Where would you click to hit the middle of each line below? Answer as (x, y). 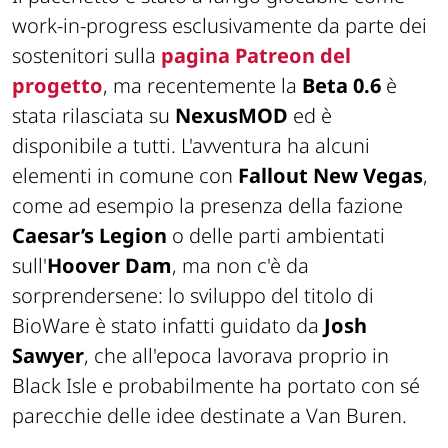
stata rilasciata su (93, 115)
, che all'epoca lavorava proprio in (236, 355)
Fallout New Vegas (330, 175)
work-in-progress (89, 25)
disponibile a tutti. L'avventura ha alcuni (191, 145)
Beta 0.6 (341, 85)
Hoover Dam (109, 265)
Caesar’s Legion (89, 235)
